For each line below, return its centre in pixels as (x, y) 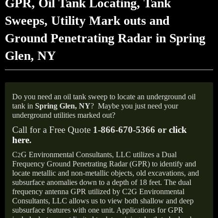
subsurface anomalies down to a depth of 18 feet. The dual (102, 182)
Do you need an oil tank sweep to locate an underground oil (104, 97)
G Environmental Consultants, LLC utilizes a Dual (99, 154)
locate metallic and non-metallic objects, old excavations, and (106, 173)
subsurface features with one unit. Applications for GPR (98, 210)
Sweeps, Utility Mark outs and (87, 21)
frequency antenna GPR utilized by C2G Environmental (98, 191)
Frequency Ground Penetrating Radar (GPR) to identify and (104, 164)
